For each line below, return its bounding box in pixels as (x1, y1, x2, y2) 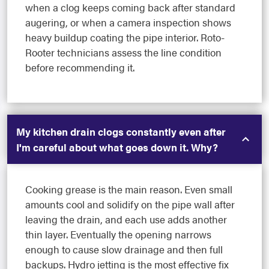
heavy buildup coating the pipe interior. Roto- (25, 30, 225, 45)
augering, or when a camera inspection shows (25, 15, 231, 30)
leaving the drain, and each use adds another (25, 212, 227, 227)
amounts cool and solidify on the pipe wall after (25, 197, 235, 212)
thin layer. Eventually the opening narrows (25, 227, 211, 242)
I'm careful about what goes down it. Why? (16, 140, 218, 155)
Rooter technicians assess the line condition (25, 45, 222, 60)
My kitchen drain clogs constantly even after (16, 124, 226, 139)
